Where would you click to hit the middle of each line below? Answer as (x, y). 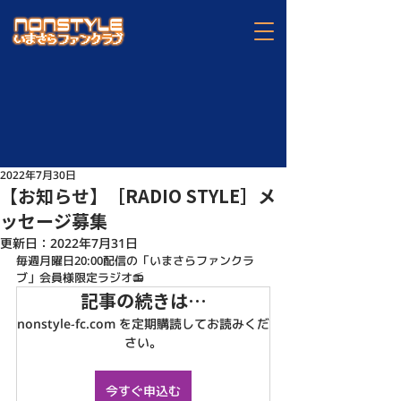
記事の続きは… (143, 301)
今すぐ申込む (143, 391)
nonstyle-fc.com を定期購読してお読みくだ (143, 324)
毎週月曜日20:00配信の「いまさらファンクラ (135, 260)
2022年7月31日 (94, 243)
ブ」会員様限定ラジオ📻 (80, 277)
